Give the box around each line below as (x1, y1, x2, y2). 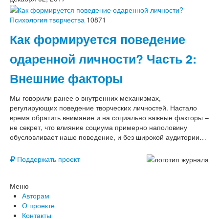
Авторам (22, 190, 49, 200)
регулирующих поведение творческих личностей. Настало (10, 102, 197, 112)
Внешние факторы (10, 69, 123, 87)
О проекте (22, 200, 55, 210)
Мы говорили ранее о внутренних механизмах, (10, 92, 161, 103)
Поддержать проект (15, 153, 80, 164)
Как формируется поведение (10, 30, 185, 48)
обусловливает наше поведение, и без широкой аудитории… (10, 131, 206, 142)
